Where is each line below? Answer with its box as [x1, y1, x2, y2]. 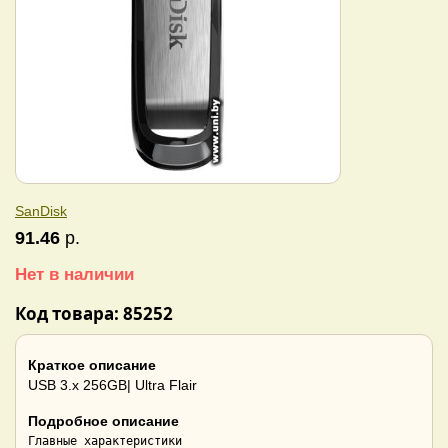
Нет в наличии [15, 265, 134, 284]
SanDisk [15, 203, 67, 219]
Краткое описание [28, 357, 156, 374]
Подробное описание [28, 413, 179, 430]
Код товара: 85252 [15, 302, 173, 325]
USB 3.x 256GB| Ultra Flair [28, 377, 197, 394]
